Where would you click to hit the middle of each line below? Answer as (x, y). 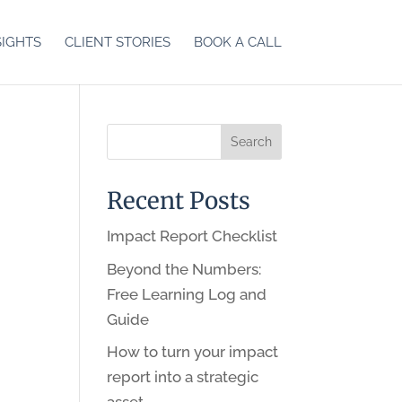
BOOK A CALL (237, 42)
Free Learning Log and (187, 294)
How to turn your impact (193, 352)
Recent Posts (179, 201)
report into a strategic (183, 377)
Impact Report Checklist (192, 236)
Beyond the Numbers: (184, 269)
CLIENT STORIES (117, 42)
